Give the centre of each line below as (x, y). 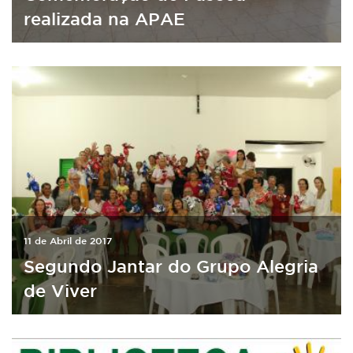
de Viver (60, 290)
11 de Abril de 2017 (68, 240)
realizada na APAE (104, 18)
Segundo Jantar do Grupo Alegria (171, 266)
